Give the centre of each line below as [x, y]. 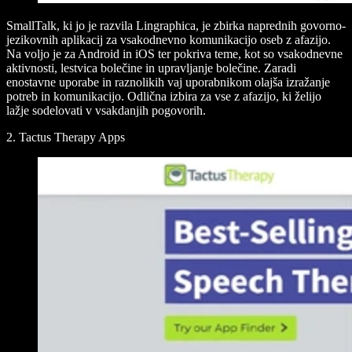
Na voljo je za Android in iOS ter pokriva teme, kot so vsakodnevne [174, 54]
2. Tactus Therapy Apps [66, 137]
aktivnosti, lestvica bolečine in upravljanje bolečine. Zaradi [151, 68]
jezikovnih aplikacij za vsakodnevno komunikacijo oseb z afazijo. [169, 40]
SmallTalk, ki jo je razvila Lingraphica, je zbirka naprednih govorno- [176, 26]
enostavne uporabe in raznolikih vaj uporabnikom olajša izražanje [168, 82]
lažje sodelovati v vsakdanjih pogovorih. [106, 111]
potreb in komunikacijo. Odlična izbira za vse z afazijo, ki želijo [164, 97]
